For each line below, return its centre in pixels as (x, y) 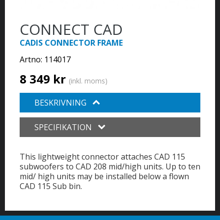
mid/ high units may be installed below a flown (104, 176)
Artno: (32, 59)
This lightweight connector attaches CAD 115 (102, 156)
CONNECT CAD (71, 29)
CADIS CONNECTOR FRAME (71, 42)
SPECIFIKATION (64, 127)
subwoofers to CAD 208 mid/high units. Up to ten (110, 166)
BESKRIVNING (61, 102)
